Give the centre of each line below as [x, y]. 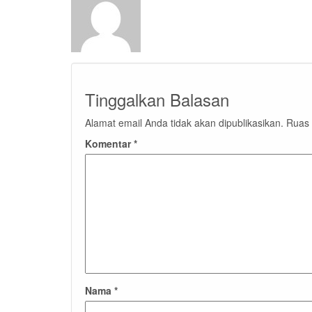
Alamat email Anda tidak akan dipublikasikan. [184, 123]
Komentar [109, 143]
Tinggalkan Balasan [157, 99]
